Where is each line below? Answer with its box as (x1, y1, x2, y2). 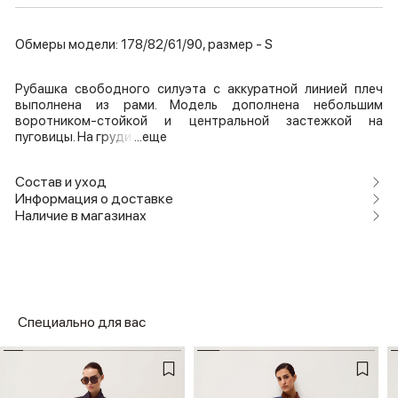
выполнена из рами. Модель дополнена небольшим (15, 97, 383, 114)
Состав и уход (15, 173, 107, 191)
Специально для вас (18, 314, 146, 331)
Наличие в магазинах (15, 207, 147, 225)
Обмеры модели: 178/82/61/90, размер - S (15, 36, 273, 53)
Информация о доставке (15, 190, 173, 208)
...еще (134, 129, 167, 146)
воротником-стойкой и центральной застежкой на (15, 113, 383, 130)
